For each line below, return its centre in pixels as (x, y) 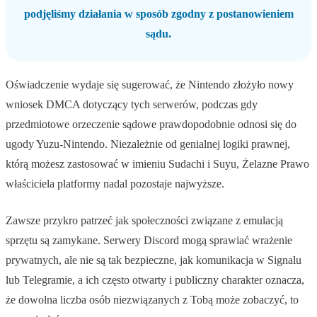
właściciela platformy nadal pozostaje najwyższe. (115, 184)
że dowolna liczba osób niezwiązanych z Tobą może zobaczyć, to (152, 300)
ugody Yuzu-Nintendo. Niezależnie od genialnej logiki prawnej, (148, 144)
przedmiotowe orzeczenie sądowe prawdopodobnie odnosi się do (151, 125)
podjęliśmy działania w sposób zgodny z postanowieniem (158, 14)
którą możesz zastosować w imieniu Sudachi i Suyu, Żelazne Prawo (157, 164)
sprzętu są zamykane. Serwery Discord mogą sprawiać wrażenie (149, 241)
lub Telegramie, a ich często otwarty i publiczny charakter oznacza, (155, 280)
